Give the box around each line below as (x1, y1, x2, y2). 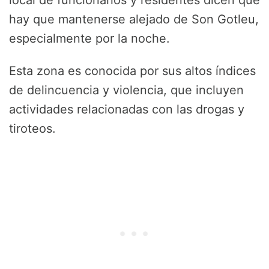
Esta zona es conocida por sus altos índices (9, 64, 256, 79)
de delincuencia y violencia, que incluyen (9, 83, 244, 98)
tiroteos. (9, 121, 56, 136)
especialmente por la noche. (9, 31, 170, 46)
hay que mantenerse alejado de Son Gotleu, (9, 12, 259, 27)
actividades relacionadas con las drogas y (9, 102, 244, 117)
